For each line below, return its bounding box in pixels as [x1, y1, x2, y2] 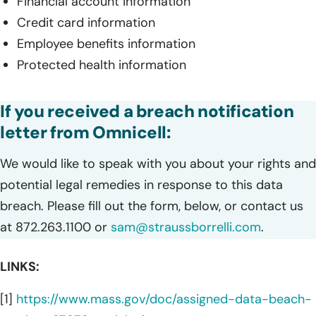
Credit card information [17, 13, 155, 31]
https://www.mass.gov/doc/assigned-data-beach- [16, 290, 312, 308]
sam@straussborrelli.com [111, 218, 261, 236]
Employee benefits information [17, 35, 195, 52]
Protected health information [17, 56, 186, 73]
